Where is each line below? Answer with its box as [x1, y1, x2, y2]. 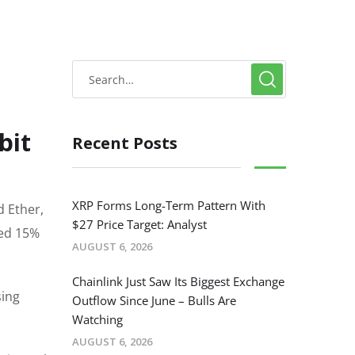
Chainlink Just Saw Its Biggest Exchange [72, 273, 284, 290]
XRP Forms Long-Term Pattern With [72, 197, 265, 214]
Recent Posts [72, 132, 177, 155]
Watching [72, 311, 123, 328]
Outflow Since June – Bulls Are [72, 292, 236, 309]
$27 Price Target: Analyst [72, 216, 207, 233]
